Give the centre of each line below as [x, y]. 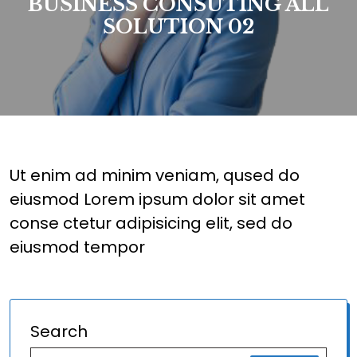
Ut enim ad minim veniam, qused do [155, 175]
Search [59, 331]
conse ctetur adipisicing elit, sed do [151, 223]
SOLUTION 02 [178, 27]
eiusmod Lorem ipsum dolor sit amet [157, 199]
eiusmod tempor [77, 247]
